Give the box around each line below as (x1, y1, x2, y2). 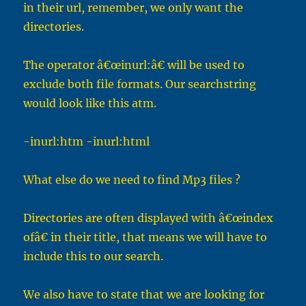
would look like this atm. (23, 96, 157, 111)
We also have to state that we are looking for (23, 288, 265, 302)
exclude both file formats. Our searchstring (23, 77, 257, 92)
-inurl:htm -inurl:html (23, 135, 150, 149)
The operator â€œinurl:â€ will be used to (23, 58, 245, 72)
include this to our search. (23, 249, 164, 264)
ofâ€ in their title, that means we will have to (23, 230, 268, 245)
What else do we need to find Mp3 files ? (23, 173, 241, 187)
